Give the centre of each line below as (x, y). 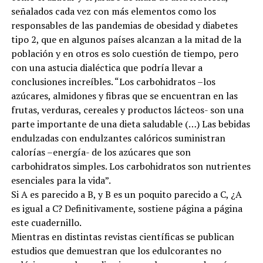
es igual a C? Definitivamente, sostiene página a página (127, 208)
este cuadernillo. (46, 222)
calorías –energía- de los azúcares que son (101, 152)
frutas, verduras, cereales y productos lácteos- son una (127, 109)
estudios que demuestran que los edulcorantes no (116, 250)
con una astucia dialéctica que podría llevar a (107, 67)
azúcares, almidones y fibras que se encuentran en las (124, 95)
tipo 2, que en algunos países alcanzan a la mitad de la (126, 39)
